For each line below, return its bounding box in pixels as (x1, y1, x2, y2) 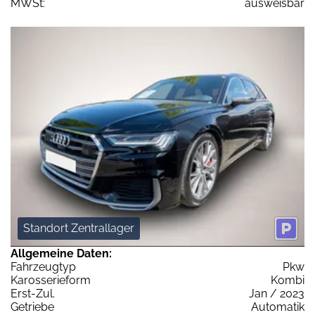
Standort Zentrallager (23, 221, 134, 236)
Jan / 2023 (249, 287, 304, 301)
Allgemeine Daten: (11, 247, 112, 261)
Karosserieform (11, 274, 91, 288)
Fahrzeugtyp (11, 260, 76, 274)
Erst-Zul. (11, 287, 55, 301)
